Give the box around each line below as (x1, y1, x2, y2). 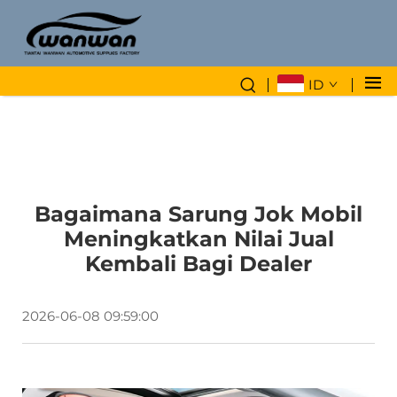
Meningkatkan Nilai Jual (63, 225, 334, 252)
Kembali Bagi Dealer (85, 250, 312, 276)
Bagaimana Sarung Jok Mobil (35, 200, 362, 227)
